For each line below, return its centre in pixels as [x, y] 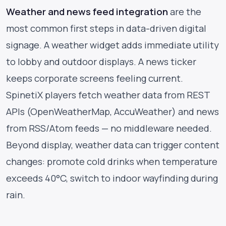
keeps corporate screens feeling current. [95, 78]
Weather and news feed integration [87, 12]
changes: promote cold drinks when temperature [112, 162]
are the [185, 12]
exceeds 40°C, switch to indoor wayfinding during [112, 178]
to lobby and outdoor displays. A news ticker [101, 62]
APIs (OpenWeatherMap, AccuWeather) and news [112, 112]
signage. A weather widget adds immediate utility [112, 45]
